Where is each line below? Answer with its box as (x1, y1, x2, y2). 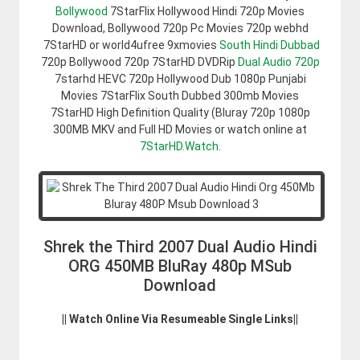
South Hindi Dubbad (219, 38, 320, 51)
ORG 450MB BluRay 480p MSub (68, 256, 292, 276)
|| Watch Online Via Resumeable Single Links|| (62, 312, 298, 325)
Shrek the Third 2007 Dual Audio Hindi (43, 236, 317, 256)
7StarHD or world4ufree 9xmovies (40, 38, 219, 51)
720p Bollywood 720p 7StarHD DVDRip (40, 55, 238, 68)
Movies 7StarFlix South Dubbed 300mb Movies (61, 88, 299, 102)
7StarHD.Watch (139, 139, 219, 153)
